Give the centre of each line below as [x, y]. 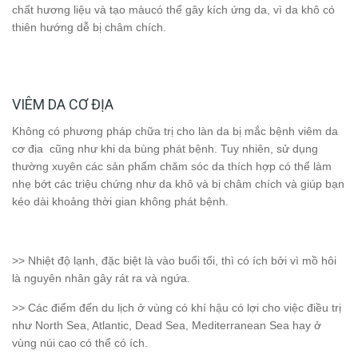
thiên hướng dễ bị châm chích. [89, 28]
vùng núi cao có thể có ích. [80, 343]
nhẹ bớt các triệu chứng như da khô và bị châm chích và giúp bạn [178, 184]
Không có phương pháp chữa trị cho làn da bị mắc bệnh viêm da [175, 131]
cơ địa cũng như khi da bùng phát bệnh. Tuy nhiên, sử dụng [165, 149]
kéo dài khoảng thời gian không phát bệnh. [120, 202]
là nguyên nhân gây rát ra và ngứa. [101, 278]
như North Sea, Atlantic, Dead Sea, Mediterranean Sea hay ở [167, 326]
